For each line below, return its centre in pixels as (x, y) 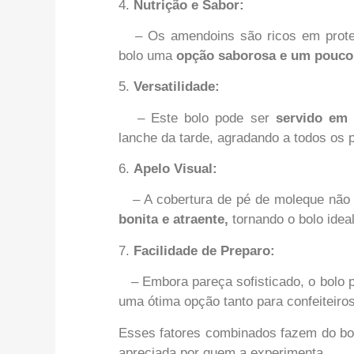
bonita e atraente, (173, 220)
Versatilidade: (177, 87)
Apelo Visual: (175, 169)
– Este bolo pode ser (197, 118)
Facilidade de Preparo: (204, 250)
